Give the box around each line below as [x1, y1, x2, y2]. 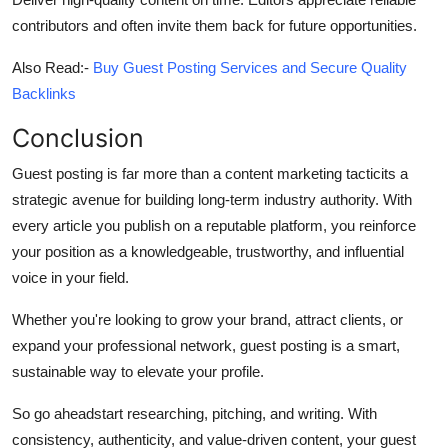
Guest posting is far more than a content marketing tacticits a [12, 165, 408, 183]
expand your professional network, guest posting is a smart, [12, 337, 400, 355]
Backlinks [12, 85, 76, 103]
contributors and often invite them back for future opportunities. [12, 17, 417, 35]
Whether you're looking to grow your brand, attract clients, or [12, 311, 403, 329]
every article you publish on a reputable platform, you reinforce [12, 217, 416, 235]
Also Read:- [12, 59, 93, 77]
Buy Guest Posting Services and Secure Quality [93, 59, 407, 77]
